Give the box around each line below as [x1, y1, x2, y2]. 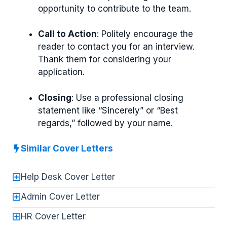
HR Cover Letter [21, 211, 86, 221]
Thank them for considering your [38, 54, 171, 65]
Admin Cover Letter [21, 191, 100, 202]
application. [38, 67, 85, 78]
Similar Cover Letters [21, 143, 113, 154]
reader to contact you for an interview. [38, 42, 195, 52]
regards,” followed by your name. [38, 118, 173, 128]
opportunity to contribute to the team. [38, 3, 191, 14]
